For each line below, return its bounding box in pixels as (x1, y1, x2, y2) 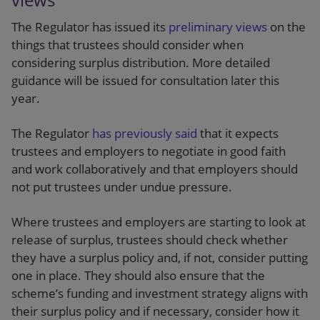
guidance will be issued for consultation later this (11, 72, 279, 89)
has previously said (92, 125, 197, 141)
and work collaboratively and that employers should (11, 161, 298, 177)
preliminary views (169, 19, 267, 35)
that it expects (197, 125, 279, 141)
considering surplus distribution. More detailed (11, 54, 270, 71)
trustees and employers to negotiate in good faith (11, 143, 286, 159)
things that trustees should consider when (11, 36, 244, 53)
